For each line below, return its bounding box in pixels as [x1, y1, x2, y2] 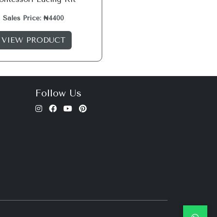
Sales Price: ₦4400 [2, 14, 64, 22]
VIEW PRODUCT [1, 35, 65, 45]
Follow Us [35, 88, 81, 99]
